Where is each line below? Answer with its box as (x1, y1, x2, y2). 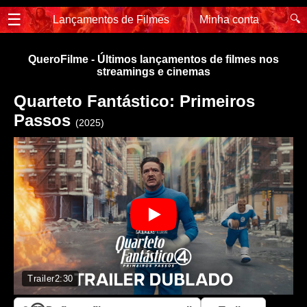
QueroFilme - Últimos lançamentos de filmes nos (28, 53, 279, 65)
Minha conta (199, 14, 260, 25)
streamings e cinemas (97, 66, 210, 77)
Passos (14, 111, 75, 130)
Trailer (27, 273, 55, 284)
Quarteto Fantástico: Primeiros (14, 92, 255, 110)
